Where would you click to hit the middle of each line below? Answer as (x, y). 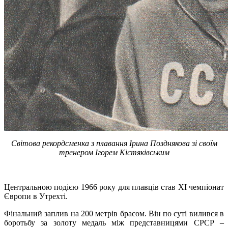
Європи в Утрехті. (36, 196)
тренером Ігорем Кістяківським (114, 152)
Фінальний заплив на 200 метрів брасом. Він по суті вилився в (114, 213)
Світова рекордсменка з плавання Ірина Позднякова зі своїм (114, 143)
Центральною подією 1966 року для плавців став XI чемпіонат (114, 187)
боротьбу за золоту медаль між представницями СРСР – (114, 222)
